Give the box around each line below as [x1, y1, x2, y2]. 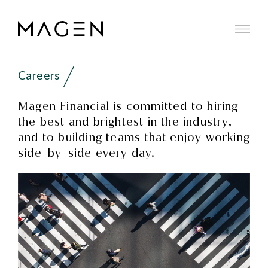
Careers [18, 68, 63, 82]
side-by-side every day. [18, 145, 156, 161]
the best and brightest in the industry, [18, 114, 232, 130]
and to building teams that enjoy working [18, 130, 251, 145]
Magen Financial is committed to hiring [18, 99, 239, 114]
